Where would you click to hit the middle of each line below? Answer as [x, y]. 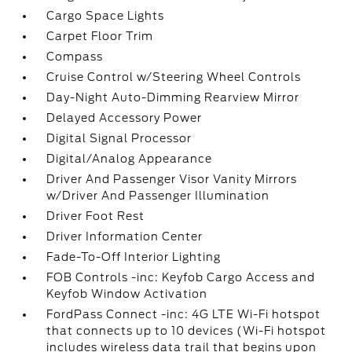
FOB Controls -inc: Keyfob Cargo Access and [181, 277]
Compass [75, 57]
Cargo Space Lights [106, 16]
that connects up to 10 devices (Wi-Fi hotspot [187, 331]
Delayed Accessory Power [125, 118]
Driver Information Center [125, 236]
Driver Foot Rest [96, 216]
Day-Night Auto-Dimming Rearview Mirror [173, 97]
